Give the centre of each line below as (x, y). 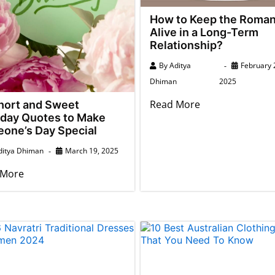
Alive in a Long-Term (204, 32)
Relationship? (186, 45)
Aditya (180, 65)
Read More (175, 104)
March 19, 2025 (91, 150)
